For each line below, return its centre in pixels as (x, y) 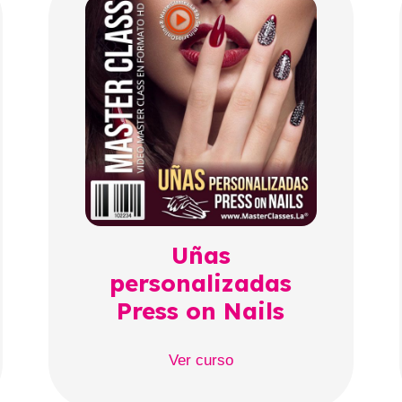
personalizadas (201, 284)
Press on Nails (201, 311)
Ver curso (201, 360)
